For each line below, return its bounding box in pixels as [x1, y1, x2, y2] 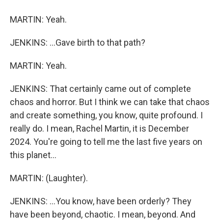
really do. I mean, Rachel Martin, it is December [10, 123, 189, 134]
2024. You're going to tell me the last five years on [10, 137, 202, 147]
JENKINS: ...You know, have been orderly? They [10, 196, 192, 206]
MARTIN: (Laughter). [10, 173, 88, 183]
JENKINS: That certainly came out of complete [10, 83, 191, 94]
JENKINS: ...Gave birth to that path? [10, 37, 145, 48]
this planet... [10, 150, 56, 160]
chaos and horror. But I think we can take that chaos [10, 97, 210, 107]
